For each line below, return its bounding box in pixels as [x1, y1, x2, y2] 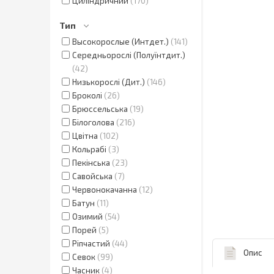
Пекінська [72, 157, 110, 168]
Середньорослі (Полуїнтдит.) [72, 50, 185, 60]
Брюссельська [72, 103, 128, 114]
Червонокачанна [72, 184, 137, 194]
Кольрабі [72, 144, 106, 154]
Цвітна [72, 130, 98, 141]
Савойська [72, 171, 113, 181]
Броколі [72, 90, 102, 100]
